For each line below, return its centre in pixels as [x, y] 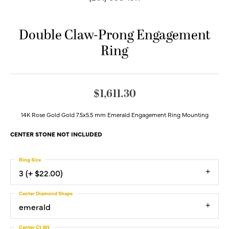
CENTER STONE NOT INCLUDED [56, 134]
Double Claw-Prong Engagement [114, 36]
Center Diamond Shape [46, 193]
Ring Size [30, 160]
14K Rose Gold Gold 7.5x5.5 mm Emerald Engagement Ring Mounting [114, 115]
